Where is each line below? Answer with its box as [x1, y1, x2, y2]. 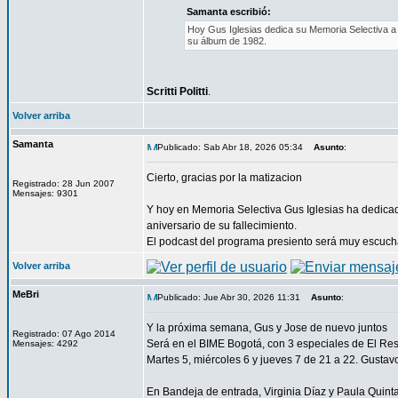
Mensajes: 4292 [12, 338, 78, 348]
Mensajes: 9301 [12, 188, 78, 198]
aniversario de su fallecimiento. [147, 219, 297, 232]
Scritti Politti [147, 85, 208, 98]
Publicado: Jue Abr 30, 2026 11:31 [157, 292, 300, 302]
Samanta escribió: [186, 6, 271, 17]
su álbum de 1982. [187, 36, 267, 46]
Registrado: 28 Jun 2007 [12, 179, 115, 188]
